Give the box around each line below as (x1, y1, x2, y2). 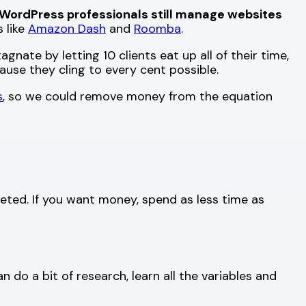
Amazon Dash (28, 20, 106, 37)
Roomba (134, 20, 181, 37)
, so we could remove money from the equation (3, 87, 273, 105)
